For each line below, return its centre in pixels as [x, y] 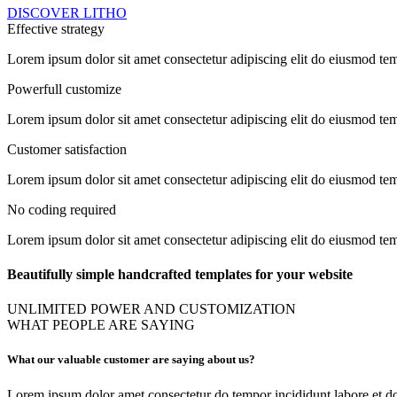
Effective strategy [56, 28]
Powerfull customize [64, 89]
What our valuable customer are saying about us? [131, 360]
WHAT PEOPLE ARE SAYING [101, 325]
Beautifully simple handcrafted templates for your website [180, 275]
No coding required [62, 209]
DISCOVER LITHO [67, 12]
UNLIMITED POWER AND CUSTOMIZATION [152, 309]
